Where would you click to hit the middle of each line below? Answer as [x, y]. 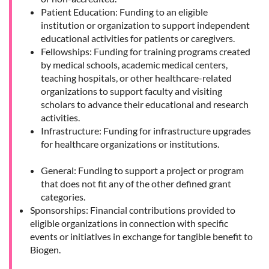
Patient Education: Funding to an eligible [124, 11]
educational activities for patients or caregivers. [138, 38]
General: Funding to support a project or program [142, 170]
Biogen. [45, 249]
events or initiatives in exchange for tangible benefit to [141, 236]
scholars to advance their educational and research [145, 104]
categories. [63, 196]
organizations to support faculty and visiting [131, 91]
